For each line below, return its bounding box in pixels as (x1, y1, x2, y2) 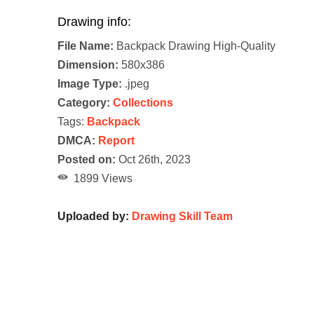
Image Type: (57, 78, 122, 90)
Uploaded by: (57, 210, 132, 223)
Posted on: (57, 153, 116, 166)
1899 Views (68, 172, 132, 185)
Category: (57, 97, 110, 109)
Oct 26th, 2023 (116, 153, 191, 166)
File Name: (57, 40, 114, 53)
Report (98, 135, 135, 147)
